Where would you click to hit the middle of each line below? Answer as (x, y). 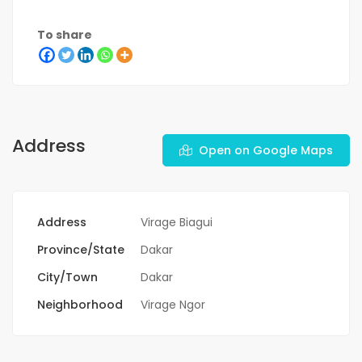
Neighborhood (80, 305)
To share (65, 35)
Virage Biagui (177, 223)
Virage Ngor (173, 305)
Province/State (81, 250)
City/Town (67, 278)
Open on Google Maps (266, 151)
